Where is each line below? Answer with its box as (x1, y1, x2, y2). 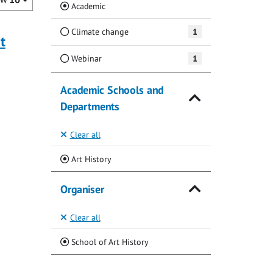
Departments (60, 99, 119, 113)
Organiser (60, 182, 104, 196)
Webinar (68, 52, 102, 65)
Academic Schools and (60, 82, 163, 97)
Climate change (68, 26, 129, 38)
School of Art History (68, 235, 149, 247)
